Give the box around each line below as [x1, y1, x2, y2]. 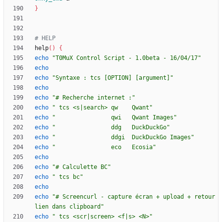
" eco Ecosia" [52, 144, 156, 151]
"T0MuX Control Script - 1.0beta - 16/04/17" [52, 55, 201, 62]
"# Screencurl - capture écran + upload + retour [52, 193, 215, 201]
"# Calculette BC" [52, 164, 111, 171]
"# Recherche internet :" [52, 94, 135, 102]
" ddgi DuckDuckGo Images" [52, 134, 194, 141]
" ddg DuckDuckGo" [52, 124, 170, 131]
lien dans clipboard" [35, 203, 104, 211]
